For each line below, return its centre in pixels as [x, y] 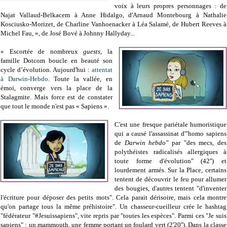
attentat [102, 70]
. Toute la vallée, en [80, 79]
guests [92, 52]
